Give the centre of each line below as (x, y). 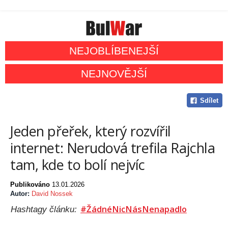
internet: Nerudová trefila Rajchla (113, 148)
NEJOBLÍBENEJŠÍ (114, 51)
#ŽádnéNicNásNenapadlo (134, 209)
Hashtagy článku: (45, 209)
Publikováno (31, 185)
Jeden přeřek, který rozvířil (91, 131)
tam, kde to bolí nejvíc (78, 165)
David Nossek (52, 194)
